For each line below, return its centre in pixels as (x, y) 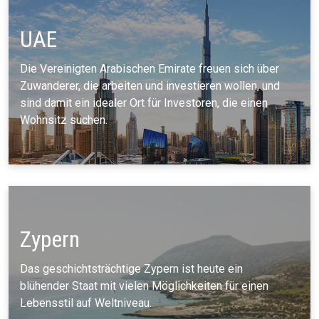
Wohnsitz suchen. (64, 120)
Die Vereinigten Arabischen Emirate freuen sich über (150, 69)
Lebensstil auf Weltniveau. (86, 303)
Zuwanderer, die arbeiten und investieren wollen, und (150, 86)
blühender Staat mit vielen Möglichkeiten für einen (144, 286)
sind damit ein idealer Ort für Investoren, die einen (144, 103)
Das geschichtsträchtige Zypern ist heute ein (131, 269)
